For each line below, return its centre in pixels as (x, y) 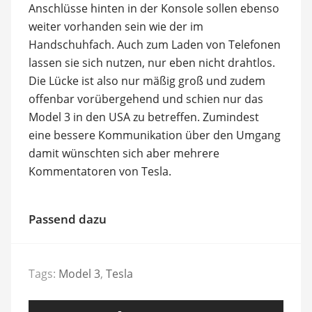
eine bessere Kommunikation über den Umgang (154, 135)
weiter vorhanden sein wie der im (116, 26)
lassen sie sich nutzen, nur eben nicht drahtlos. (151, 62)
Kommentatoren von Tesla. (100, 171)
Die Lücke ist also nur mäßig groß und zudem (147, 80)
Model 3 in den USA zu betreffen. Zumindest (143, 117)
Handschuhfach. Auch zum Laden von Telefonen (154, 44)
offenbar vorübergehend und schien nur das (146, 99)
